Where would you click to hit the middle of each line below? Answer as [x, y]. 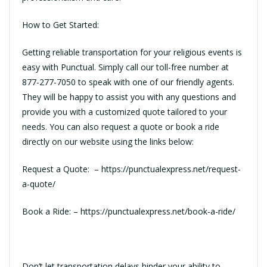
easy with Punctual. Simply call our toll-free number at [125, 67]
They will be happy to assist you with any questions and [129, 97]
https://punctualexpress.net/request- [170, 169]
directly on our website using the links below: [108, 142]
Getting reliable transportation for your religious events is [132, 52]
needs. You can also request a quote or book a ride [121, 127]
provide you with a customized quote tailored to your [125, 112]
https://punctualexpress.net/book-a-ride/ [157, 212]
